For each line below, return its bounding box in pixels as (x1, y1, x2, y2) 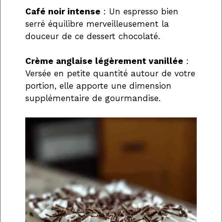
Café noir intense (25, 6, 101, 16)
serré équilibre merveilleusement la (25, 18, 169, 29)
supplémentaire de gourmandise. (25, 93, 161, 104)
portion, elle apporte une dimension (25, 81, 171, 91)
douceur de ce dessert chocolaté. (25, 31, 160, 41)
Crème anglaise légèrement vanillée (25, 56, 183, 66)
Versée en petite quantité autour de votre (25, 68, 195, 79)
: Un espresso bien (101, 6, 178, 16)
